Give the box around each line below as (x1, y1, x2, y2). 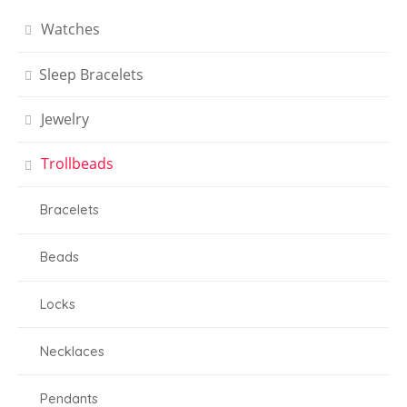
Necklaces (40, 342, 104, 360)
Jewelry (41, 109, 89, 130)
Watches (41, 19, 100, 40)
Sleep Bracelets (39, 64, 144, 84)
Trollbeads (41, 154, 114, 174)
